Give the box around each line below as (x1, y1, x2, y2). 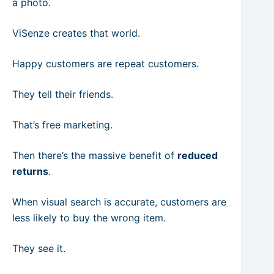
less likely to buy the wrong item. (12, 212, 166, 224)
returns (12, 165, 48, 177)
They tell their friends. (12, 88, 113, 100)
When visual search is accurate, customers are (12, 196, 226, 208)
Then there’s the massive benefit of (12, 149, 177, 161)
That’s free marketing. (12, 119, 113, 131)
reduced (177, 149, 218, 161)
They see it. (12, 242, 65, 254)
